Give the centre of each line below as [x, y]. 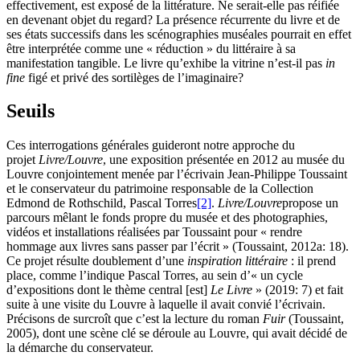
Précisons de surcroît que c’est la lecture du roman [135, 319]
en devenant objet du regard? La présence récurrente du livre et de [173, 19]
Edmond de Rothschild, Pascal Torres [102, 203]
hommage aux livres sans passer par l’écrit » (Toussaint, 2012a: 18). [178, 247]
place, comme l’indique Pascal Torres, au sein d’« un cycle [155, 276]
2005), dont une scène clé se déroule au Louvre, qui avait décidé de [177, 333]
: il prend [313, 261]
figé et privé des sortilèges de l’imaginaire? [134, 77]
